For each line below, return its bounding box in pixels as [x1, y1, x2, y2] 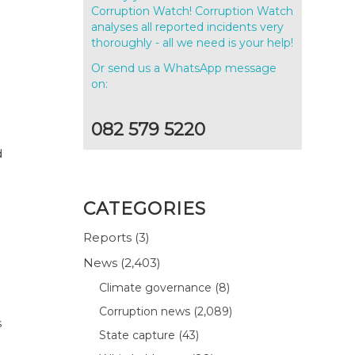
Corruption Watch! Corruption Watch [91, 3, 294, 18]
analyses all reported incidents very [91, 19, 284, 34]
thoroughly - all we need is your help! [91, 35, 294, 50]
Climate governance [99, 280, 212, 295]
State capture [99, 327, 176, 342]
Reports [83, 229, 132, 245]
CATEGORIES [83, 197, 207, 219]
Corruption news [99, 303, 191, 319]
